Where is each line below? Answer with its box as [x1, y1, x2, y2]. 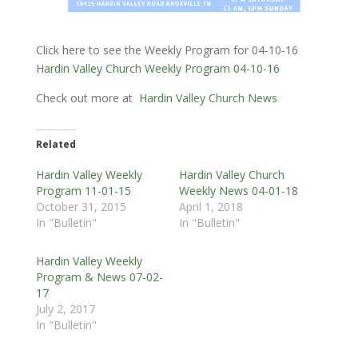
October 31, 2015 [35, 199, 126, 215]
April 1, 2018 [178, 199, 243, 215]
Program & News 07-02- [35, 269, 163, 285]
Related [35, 137, 76, 152]
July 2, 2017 [35, 301, 95, 317]
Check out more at [35, 90, 139, 106]
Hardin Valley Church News [138, 90, 277, 106]
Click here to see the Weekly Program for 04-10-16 [35, 42, 298, 58]
